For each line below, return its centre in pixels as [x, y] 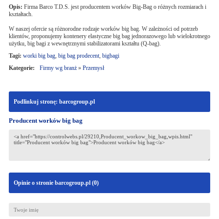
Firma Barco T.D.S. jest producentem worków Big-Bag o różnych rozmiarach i [114, 7]
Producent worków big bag [45, 120]
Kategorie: [22, 68]
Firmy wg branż [58, 68]
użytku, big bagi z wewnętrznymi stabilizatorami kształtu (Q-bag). [85, 44]
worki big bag [39, 56]
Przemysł [93, 68]
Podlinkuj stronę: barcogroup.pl [54, 102]
